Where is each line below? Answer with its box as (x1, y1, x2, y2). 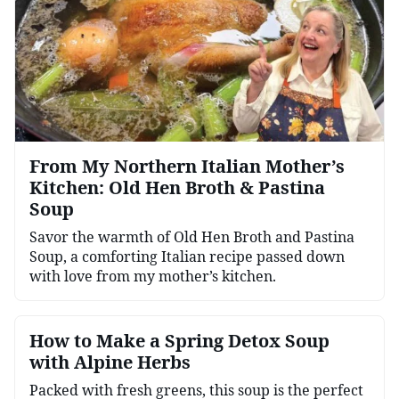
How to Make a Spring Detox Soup (29, 328, 330, 353)
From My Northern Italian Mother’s (29, 153, 345, 178)
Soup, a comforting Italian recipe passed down (29, 246, 345, 266)
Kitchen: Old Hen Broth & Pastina (29, 175, 325, 199)
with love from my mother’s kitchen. (29, 265, 276, 286)
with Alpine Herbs (29, 349, 191, 374)
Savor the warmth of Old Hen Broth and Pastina (29, 226, 354, 247)
